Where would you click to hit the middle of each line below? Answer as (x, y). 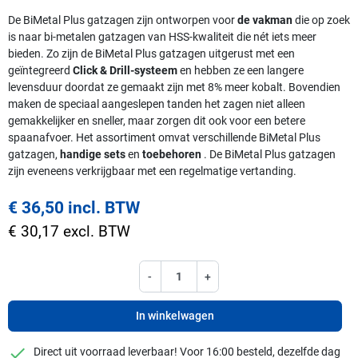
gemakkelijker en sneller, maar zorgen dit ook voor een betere (157, 120)
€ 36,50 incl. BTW (74, 207)
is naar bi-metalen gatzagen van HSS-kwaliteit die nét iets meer (162, 36)
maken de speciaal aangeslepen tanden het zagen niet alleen (157, 103)
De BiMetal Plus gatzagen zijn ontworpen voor (121, 20)
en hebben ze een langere (242, 70)
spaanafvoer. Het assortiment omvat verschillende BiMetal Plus (164, 137)
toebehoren (172, 154)
